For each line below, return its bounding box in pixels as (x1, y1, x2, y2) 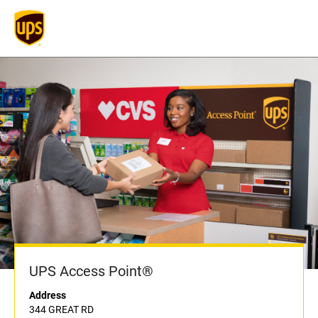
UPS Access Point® (29, 263, 153, 280)
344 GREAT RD (29, 304, 94, 316)
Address (29, 290, 66, 302)
